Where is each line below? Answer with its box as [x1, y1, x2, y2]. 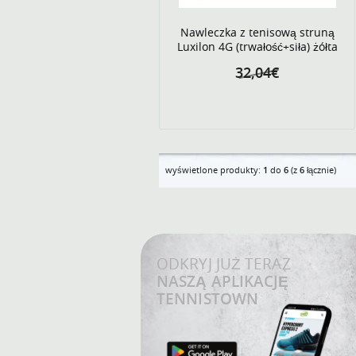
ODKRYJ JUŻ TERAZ [157, 253, 291, 274]
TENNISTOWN [157, 288, 258, 309]
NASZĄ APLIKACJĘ [157, 271, 289, 292]
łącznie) [304, 164, 336, 176]
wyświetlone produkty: [165, 164, 263, 176]
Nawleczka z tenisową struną [180, 25, 335, 40]
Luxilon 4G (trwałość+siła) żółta [176, 39, 338, 54]
